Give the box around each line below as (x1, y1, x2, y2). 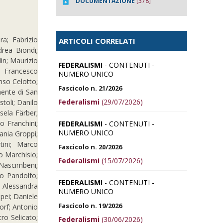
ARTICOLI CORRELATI (59, 35, 135, 46)
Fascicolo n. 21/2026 (58, 83, 122, 93)
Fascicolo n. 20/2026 (58, 142, 122, 151)
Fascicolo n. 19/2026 (58, 201, 122, 210)
